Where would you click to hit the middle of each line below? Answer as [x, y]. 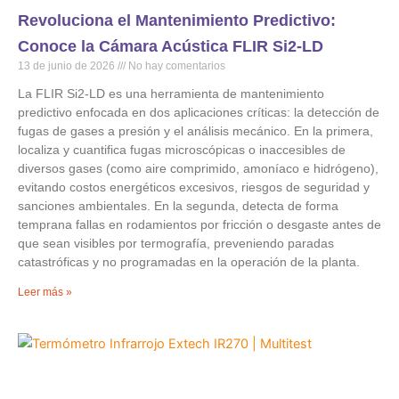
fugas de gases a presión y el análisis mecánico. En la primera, [195, 130]
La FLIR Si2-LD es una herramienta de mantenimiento [171, 93]
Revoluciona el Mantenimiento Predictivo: [177, 20]
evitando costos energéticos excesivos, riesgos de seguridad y [194, 187]
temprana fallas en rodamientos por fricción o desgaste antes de [199, 224]
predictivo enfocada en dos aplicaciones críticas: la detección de [199, 112]
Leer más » [45, 292]
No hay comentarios [175, 65]
